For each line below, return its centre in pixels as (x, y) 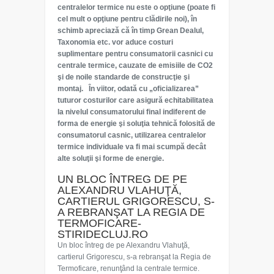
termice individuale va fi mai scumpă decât (132, 147)
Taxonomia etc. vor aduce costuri (115, 42)
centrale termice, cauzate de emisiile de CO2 (135, 65)
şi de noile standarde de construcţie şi (124, 77)
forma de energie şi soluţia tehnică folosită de (136, 124)
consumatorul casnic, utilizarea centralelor (132, 135)
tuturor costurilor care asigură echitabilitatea (135, 100)
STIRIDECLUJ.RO (103, 234)
